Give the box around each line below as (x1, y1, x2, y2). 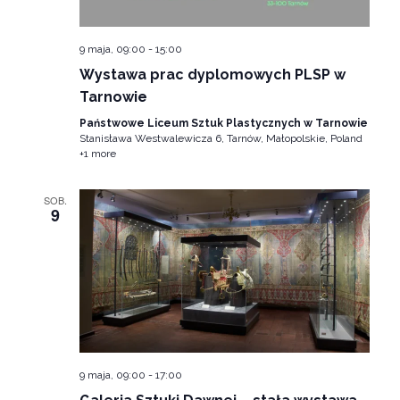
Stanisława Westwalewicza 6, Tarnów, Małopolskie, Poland (79, 131, 365, 145)
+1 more (79, 146, 116, 160)
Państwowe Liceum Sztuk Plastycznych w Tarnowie (79, 116, 368, 129)
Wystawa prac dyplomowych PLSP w (79, 65, 346, 83)
